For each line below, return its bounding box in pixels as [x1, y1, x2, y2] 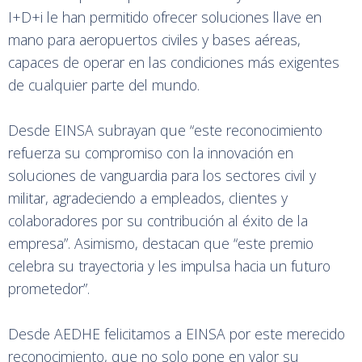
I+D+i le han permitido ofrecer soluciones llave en [8, 6, 322, 27]
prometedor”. [8, 278, 90, 298]
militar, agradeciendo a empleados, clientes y [8, 187, 288, 208]
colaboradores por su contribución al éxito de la [8, 210, 308, 230]
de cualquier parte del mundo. [8, 74, 200, 95]
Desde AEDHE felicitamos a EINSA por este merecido [8, 323, 345, 343]
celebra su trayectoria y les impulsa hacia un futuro [8, 255, 330, 276]
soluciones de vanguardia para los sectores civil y [8, 165, 316, 185]
